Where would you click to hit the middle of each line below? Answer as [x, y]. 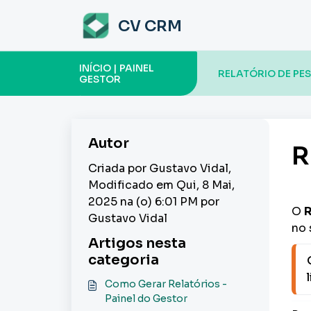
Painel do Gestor [146, 299]
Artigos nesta [137, 243]
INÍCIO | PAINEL [117, 68]
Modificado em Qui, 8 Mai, [161, 185]
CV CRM [150, 26]
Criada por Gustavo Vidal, [160, 168]
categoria [124, 260]
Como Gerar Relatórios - [166, 284]
